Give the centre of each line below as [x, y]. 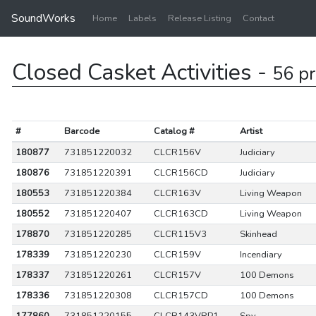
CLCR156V [177, 152]
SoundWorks [43, 18]
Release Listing [200, 18]
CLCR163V [177, 193]
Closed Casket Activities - [142, 72]
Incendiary [261, 255]
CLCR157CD [181, 296]
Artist [251, 131]
